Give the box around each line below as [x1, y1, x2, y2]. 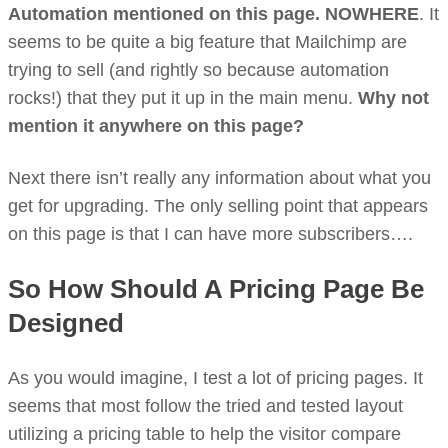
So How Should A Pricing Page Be [8, 274, 424, 304]
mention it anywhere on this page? [8, 116, 304, 136]
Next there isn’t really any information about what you [8, 168, 431, 188]
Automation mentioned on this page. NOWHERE [8, 4, 419, 24]
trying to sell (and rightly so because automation [8, 60, 389, 80]
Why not [358, 88, 429, 108]
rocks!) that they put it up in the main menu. [8, 88, 358, 108]
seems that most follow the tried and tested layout [8, 396, 403, 416]
